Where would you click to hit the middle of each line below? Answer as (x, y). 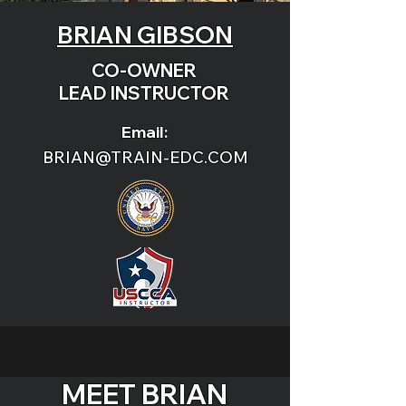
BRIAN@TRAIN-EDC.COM (145, 157)
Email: (145, 131)
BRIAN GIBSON (145, 34)
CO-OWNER (144, 70)
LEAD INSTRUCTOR (144, 92)
